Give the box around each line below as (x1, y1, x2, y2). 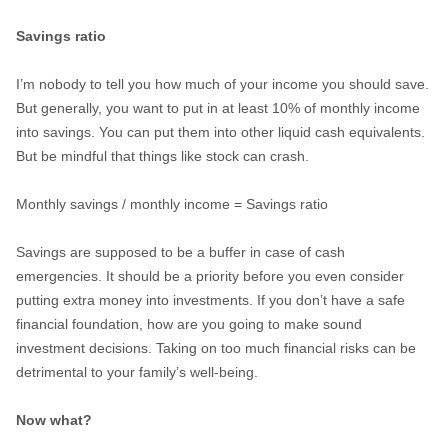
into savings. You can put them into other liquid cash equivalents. (15, 124, 425, 140)
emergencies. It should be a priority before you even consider (15, 268, 404, 284)
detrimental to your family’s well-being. (15, 364, 258, 380)
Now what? (15, 412, 92, 428)
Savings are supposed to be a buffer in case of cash (15, 244, 345, 260)
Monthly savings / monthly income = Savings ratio (15, 196, 328, 212)
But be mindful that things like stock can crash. (15, 148, 309, 164)
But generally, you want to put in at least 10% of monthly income (15, 100, 420, 116)
